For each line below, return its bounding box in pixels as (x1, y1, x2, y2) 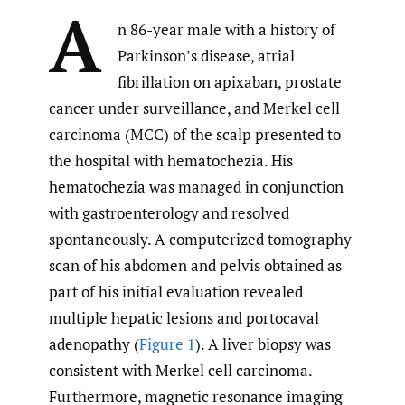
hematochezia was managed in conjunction (49, 176, 344, 198)
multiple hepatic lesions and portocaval (49, 307, 319, 329)
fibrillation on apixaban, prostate (118, 71, 342, 93)
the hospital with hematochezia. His (49, 150, 293, 172)
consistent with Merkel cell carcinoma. (49, 360, 312, 381)
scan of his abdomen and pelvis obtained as (49, 255, 342, 277)
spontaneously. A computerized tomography (49, 229, 352, 250)
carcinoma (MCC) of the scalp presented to (49, 124, 341, 146)
